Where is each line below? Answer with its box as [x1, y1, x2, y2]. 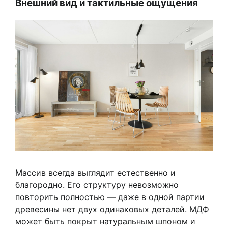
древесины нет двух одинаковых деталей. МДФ [15, 204, 209, 215]
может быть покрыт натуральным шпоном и [15, 216, 195, 227]
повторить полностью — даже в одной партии [15, 192, 205, 203]
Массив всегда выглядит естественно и [15, 167, 176, 178]
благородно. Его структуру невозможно [15, 180, 179, 190]
